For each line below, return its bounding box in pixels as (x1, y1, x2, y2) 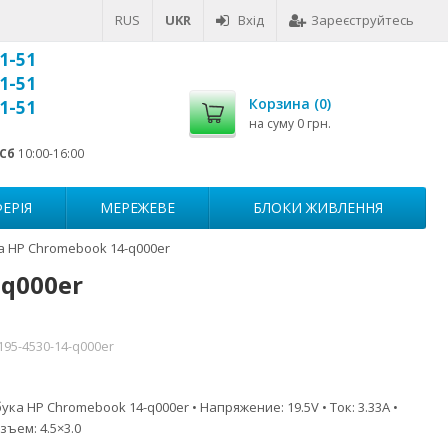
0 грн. (297, 115, 331, 132)
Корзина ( (249, 94, 319, 113)
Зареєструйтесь (311, 11, 414, 29)
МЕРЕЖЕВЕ (100, 198, 175, 217)
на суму (249, 115, 297, 132)
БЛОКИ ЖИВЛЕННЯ (252, 198, 383, 217)
